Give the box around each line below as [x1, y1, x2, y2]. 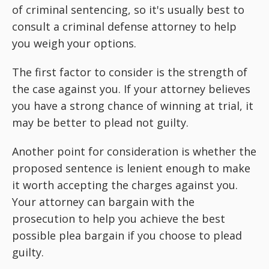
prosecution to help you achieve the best [12, 211, 225, 226]
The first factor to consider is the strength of [12, 65, 247, 80]
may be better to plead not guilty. [12, 115, 189, 130]
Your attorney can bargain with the [12, 195, 195, 210]
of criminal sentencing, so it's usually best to [12, 2, 244, 17]
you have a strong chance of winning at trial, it [12, 98, 253, 113]
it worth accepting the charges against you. [12, 178, 238, 193]
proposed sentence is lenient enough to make [12, 161, 250, 176]
